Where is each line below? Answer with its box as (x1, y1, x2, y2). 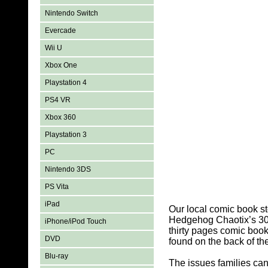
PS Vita (45, 182, 69, 191)
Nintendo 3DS (45, 165, 92, 173)
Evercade (45, 26, 77, 35)
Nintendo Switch (45, 9, 99, 17)
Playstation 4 (45, 78, 87, 87)
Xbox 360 (45, 113, 77, 121)
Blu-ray (45, 252, 69, 260)
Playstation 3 (45, 130, 87, 139)
